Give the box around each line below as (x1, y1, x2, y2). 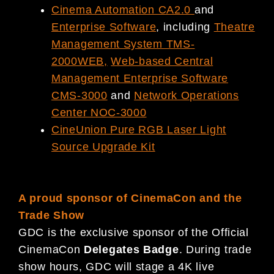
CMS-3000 (51, 89, 108, 102)
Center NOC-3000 (51, 106, 147, 119)
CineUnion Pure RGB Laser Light (51, 123, 226, 136)
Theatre (213, 20, 255, 33)
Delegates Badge (80, 243, 179, 256)
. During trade (179, 243, 252, 256)
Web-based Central (111, 54, 213, 67)
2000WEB (51, 54, 104, 67)
